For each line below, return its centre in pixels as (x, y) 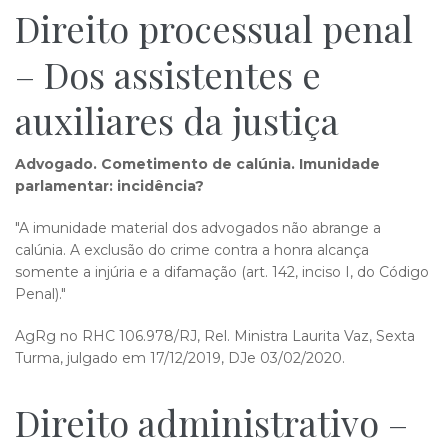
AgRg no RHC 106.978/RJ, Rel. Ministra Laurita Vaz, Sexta (215, 336)
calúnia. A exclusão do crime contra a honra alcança (192, 250)
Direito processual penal (214, 28)
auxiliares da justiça (177, 120)
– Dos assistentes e (168, 74)
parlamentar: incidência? (111, 186)
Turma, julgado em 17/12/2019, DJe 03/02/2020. (180, 358)
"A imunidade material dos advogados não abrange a (198, 228)
